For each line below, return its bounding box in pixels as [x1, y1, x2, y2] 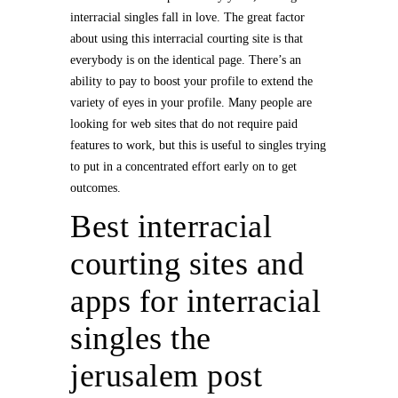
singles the [70, 321, 211, 356]
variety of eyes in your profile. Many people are [70, 96, 312, 109]
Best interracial [70, 209, 272, 244]
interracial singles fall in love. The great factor [70, 11, 305, 24]
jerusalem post [70, 358, 262, 394]
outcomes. [70, 181, 121, 195]
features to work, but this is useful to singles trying [70, 139, 326, 152]
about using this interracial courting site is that [70, 32, 303, 45]
